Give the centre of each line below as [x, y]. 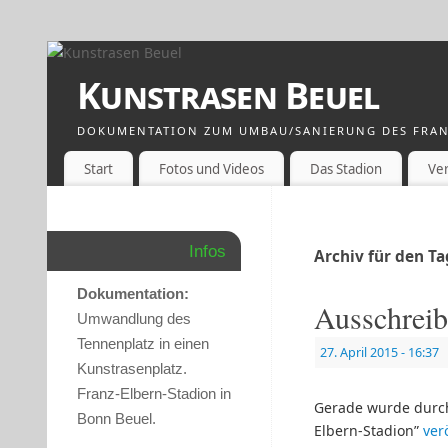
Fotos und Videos [211, 168]
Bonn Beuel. [116, 419]
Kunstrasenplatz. [132, 369]
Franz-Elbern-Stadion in [154, 394]
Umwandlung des [134, 319]
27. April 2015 [359, 353]
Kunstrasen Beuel [228, 95]
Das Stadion [345, 168]
